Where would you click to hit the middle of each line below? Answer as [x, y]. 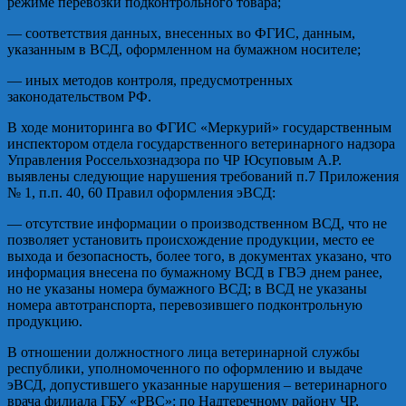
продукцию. [45, 321]
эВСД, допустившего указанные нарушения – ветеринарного [197, 384]
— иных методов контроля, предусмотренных [150, 80]
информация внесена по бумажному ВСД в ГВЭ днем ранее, [195, 272]
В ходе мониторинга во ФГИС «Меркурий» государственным [199, 127]
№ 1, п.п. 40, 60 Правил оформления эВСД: [141, 192]
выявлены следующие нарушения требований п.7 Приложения [203, 176]
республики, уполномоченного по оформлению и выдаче [185, 368]
